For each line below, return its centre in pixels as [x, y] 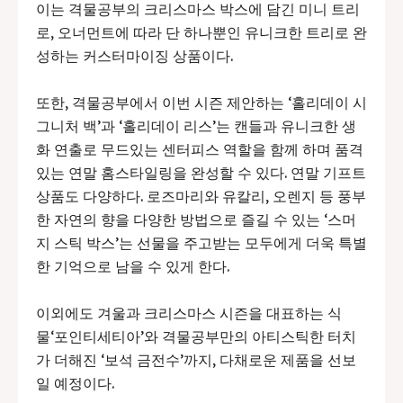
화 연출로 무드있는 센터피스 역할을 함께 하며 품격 [200, 150]
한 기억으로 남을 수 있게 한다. [133, 267]
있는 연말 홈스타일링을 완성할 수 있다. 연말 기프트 [201, 173]
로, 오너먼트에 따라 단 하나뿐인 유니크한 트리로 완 [201, 33]
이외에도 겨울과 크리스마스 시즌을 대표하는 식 [189, 313]
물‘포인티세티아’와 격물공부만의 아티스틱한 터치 [196, 337]
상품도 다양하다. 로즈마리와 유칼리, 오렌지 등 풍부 [201, 197]
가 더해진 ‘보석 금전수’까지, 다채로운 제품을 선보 [196, 360]
